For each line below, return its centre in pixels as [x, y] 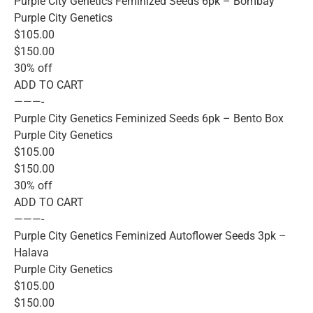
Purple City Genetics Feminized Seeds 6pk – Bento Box [149, 118]
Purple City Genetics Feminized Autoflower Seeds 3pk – [150, 235]
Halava [31, 252]
